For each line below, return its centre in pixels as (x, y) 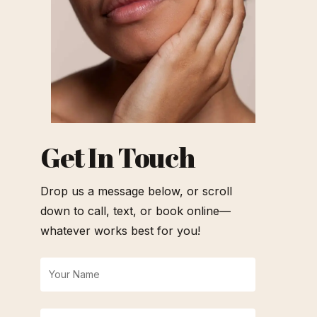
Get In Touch (117, 157)
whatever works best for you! (120, 231)
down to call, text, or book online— (135, 211)
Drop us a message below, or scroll (136, 191)
